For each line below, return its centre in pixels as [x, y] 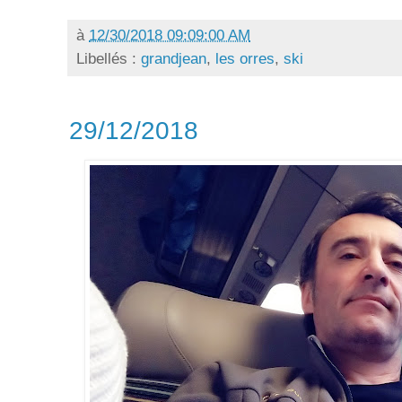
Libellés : [109, 58]
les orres [245, 58]
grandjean [174, 58]
